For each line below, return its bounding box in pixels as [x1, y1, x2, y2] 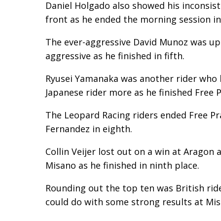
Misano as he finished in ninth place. [45, 159, 199, 172]
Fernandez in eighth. [45, 123, 132, 135]
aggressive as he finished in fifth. [45, 50, 184, 62]
